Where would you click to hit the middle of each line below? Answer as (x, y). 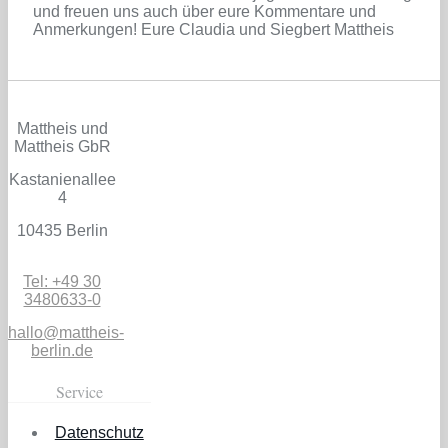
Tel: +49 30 (62, 281)
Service (79, 391)
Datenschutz (99, 432)
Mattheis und (62, 128)
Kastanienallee (62, 179)
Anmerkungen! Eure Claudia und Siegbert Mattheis (213, 29)
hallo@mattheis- (66, 332)
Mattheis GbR (62, 146)
